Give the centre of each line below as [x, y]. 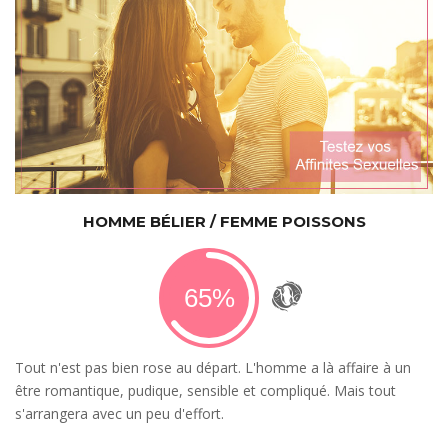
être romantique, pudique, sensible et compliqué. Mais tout [205, 391]
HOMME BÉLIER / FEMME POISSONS [224, 222]
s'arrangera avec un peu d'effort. [119, 414]
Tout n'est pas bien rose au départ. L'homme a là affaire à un [213, 368]
